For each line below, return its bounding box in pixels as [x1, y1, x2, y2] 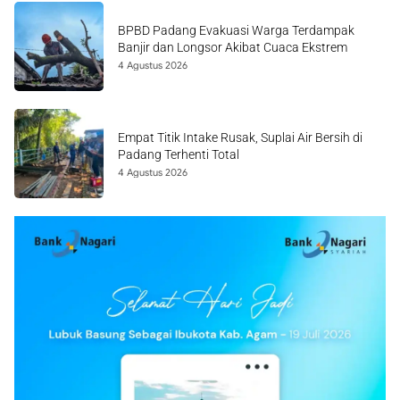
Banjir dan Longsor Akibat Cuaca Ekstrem [118, 40, 347, 54]
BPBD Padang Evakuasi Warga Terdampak [118, 23, 354, 37]
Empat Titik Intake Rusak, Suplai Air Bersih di [118, 130, 362, 145]
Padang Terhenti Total [118, 147, 239, 162]
